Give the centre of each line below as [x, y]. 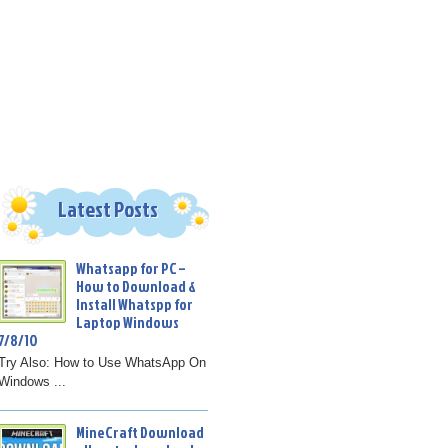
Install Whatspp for [134, 305]
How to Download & [135, 287]
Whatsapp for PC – [130, 269]
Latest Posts [107, 209]
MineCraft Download [139, 433]
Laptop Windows [127, 323]
